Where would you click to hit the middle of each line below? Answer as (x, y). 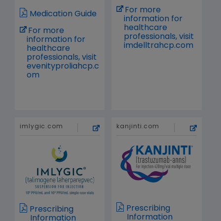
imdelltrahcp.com (158, 46)
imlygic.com (41, 127)
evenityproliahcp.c (63, 67)
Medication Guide (63, 15)
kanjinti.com (138, 127)
